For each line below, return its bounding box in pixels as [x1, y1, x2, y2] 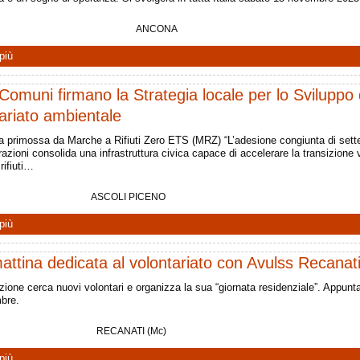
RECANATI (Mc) [96, 325, 166, 337]
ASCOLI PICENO [91, 190, 166, 202]
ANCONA [136, 22, 178, 35]
